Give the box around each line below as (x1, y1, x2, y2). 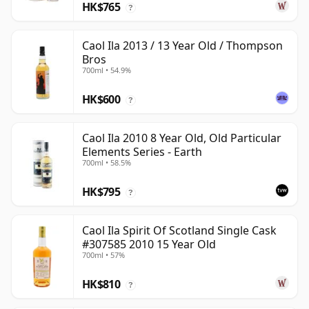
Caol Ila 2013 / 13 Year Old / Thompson (82, 38, 283, 54)
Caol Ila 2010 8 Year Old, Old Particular (82, 130, 281, 146)
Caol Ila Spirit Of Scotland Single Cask (82, 223, 277, 239)
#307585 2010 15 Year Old (82, 237, 216, 252)
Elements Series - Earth (82, 144, 202, 160)
